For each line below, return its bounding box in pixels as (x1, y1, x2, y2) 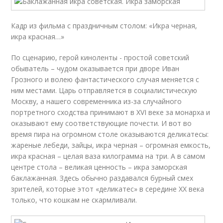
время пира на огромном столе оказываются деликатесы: (11, 129, 209, 139)
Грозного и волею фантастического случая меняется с (11, 75, 200, 84)
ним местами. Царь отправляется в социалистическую (11, 86, 198, 95)
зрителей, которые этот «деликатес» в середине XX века (11, 184, 205, 194)
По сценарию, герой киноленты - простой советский (11, 53, 190, 62)
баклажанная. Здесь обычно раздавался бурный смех (11, 173, 194, 183)
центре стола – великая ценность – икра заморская (11, 162, 188, 172)
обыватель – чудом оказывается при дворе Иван (11, 64, 180, 73)
